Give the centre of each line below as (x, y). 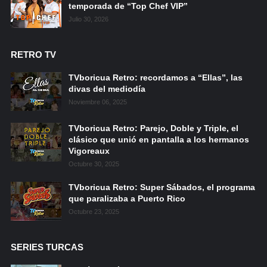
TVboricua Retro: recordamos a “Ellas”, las (155, 77)
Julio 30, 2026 (88, 19)
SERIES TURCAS (47, 247)
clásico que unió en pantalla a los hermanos (159, 139)
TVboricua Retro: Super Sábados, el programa (162, 187)
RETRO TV (33, 55)
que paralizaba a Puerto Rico (127, 198)
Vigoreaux (89, 151)
